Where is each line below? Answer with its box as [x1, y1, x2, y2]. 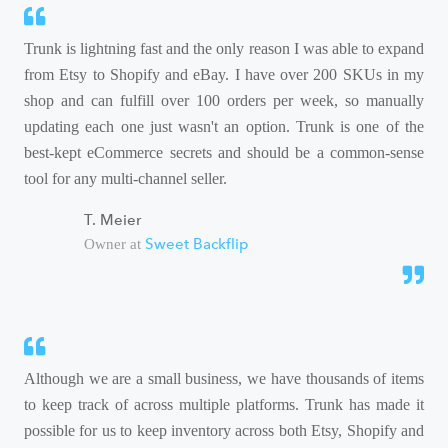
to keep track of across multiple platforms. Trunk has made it [24, 395, 424, 413]
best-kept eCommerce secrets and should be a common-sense [24, 144, 424, 162]
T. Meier [84, 211, 141, 230]
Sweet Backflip [145, 235, 249, 254]
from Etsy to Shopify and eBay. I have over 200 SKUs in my [24, 66, 424, 84]
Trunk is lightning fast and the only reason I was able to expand [24, 40, 424, 58]
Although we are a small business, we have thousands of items [24, 369, 424, 387]
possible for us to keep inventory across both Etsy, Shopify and [24, 421, 424, 439]
